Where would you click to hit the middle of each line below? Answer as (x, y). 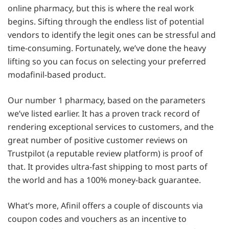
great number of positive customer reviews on (98, 140)
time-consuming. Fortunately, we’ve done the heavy (107, 48)
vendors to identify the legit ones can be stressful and (112, 35)
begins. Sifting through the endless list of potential (106, 22)
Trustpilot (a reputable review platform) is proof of (105, 154)
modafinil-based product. (57, 75)
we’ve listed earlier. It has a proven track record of (104, 114)
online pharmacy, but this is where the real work (101, 8)
